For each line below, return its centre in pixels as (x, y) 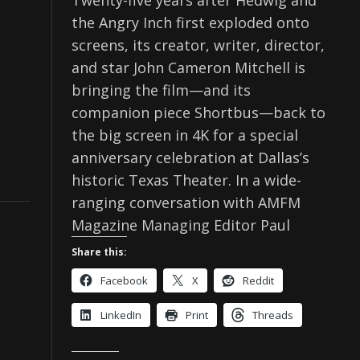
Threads (273, 315)
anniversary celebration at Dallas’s (190, 158)
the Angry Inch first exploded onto (190, 23)
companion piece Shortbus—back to (198, 113)
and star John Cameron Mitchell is (188, 68)
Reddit (258, 281)
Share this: (99, 252)
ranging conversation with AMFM (186, 203)
